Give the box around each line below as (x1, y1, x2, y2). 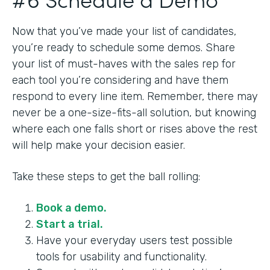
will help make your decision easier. (12, 138, 185, 152)
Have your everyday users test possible (36, 233, 233, 247)
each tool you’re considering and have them (12, 73, 228, 87)
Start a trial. (36, 217, 105, 231)
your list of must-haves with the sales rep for (12, 57, 236, 71)
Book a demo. (36, 201, 109, 215)
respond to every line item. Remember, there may (12, 89, 258, 103)
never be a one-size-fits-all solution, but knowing (12, 105, 256, 119)
